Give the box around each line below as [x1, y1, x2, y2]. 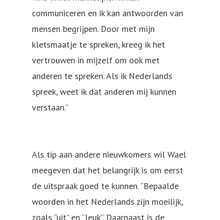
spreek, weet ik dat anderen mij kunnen [32, 85, 176, 97]
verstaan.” [32, 101, 68, 113]
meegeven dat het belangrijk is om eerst [32, 164, 183, 176]
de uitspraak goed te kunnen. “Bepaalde [32, 180, 179, 192]
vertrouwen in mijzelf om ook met [32, 54, 160, 66]
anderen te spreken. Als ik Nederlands [32, 70, 172, 82]
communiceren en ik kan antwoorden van [32, 7, 183, 19]
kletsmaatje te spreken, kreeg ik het [32, 38, 165, 50]
